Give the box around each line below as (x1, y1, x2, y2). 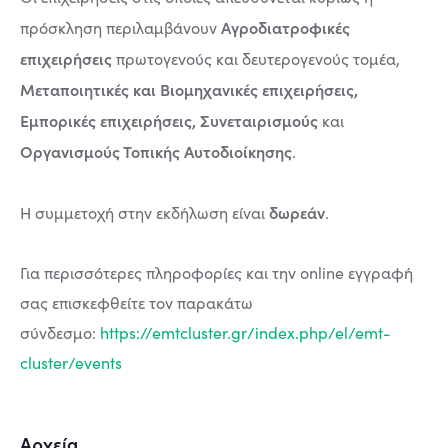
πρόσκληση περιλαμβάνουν (20, 17, 221, 38)
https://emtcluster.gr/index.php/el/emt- (100, 322, 391, 343)
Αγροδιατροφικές (221, 16, 350, 38)
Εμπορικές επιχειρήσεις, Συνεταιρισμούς (20, 109, 322, 131)
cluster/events (20, 352, 122, 373)
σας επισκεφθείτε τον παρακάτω (20, 292, 253, 313)
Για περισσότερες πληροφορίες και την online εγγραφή (20, 262, 413, 283)
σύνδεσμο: (20, 322, 100, 343)
